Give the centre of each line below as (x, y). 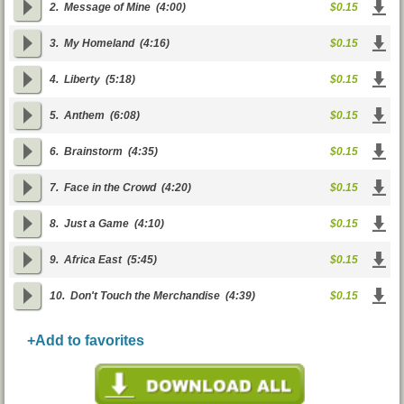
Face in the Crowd (110, 188)
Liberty (82, 79)
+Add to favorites (86, 340)
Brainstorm (93, 151)
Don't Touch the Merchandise (145, 296)
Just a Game (96, 224)
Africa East (93, 260)
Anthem (84, 115)
